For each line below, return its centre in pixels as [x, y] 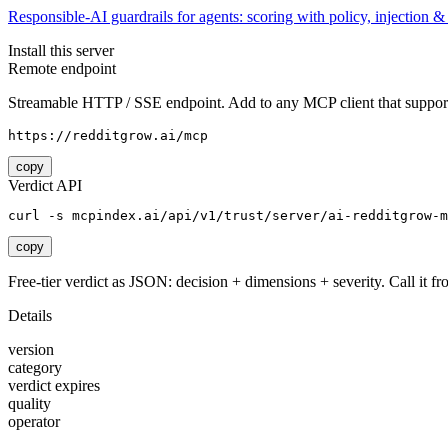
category [35, 368]
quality [29, 404]
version [31, 350]
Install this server [61, 51]
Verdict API [45, 186]
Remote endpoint [62, 69]
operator [34, 422]
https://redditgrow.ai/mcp [108, 136]
